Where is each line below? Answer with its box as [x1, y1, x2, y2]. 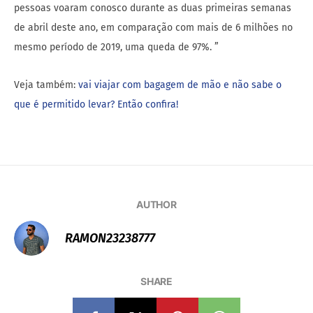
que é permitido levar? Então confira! [14, 99, 178, 111]
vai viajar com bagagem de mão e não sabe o [78, 79, 282, 92]
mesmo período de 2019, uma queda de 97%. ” [14, 41, 219, 54]
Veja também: [14, 79, 78, 92]
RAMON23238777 [65, 231, 155, 247]
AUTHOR [136, 198, 177, 211]
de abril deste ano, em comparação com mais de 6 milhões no [14, 22, 293, 34]
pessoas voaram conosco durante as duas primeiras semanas [14, 2, 291, 15]
